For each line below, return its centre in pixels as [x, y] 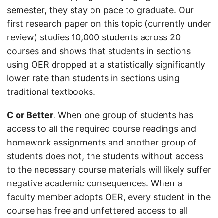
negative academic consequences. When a [94, 183]
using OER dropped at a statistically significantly [106, 64]
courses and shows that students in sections [99, 51]
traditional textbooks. [51, 92]
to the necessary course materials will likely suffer [109, 170]
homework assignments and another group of [102, 142]
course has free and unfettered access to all [97, 210]
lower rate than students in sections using [93, 78]
